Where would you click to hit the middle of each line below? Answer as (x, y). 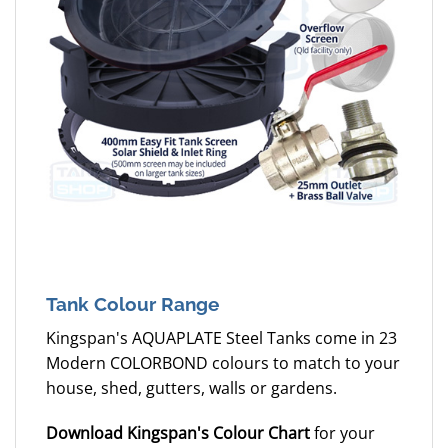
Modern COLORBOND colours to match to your (223, 362)
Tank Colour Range (132, 304)
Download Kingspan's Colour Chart (178, 433)
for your (342, 433)
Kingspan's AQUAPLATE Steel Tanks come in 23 (221, 337)
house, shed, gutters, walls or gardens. (191, 387)
